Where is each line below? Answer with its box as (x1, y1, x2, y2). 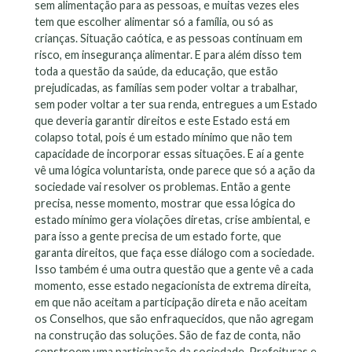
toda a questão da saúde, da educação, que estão (35, 64, 278, 78)
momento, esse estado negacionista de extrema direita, (35, 278, 311, 292)
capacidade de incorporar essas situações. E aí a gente (35, 146, 304, 160)
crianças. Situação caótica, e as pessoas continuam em (35, 31, 302, 45)
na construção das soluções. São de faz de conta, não (35, 328, 301, 342)
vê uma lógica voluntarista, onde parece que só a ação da (35, 163, 315, 177)
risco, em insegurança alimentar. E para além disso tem (35, 47, 302, 61)
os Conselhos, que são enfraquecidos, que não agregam (35, 311, 313, 325)
